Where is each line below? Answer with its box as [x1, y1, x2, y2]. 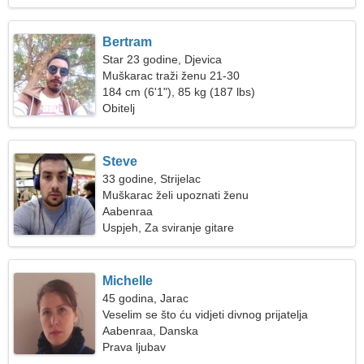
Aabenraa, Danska [102, 324, 199, 337]
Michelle [102, 274, 154, 288]
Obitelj [102, 102, 136, 115]
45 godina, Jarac [102, 292, 189, 305]
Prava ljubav [102, 340, 167, 353]
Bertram [102, 35, 153, 49]
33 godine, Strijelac [102, 172, 201, 185]
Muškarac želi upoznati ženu [102, 188, 249, 201]
